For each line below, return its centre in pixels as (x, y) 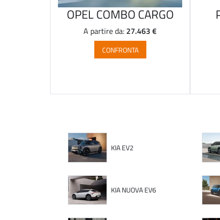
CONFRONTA (120, 50)
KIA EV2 (122, 148)
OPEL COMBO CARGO (120, 14)
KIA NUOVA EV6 (133, 190)
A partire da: (105, 31)
